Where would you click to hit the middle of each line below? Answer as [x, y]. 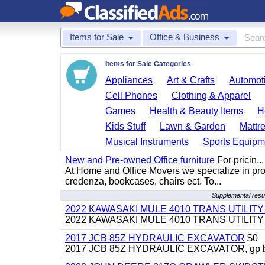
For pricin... [239, 160]
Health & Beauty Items [197, 111]
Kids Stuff [126, 126]
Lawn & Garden [193, 126]
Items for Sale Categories [148, 64]
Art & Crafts [191, 80]
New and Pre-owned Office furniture [140, 160]
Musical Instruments [147, 142]
